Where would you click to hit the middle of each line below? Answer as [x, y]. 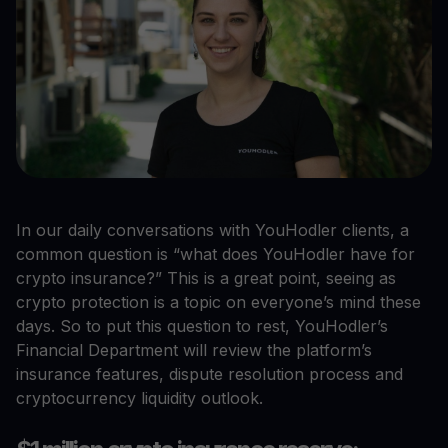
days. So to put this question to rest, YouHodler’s [202, 326]
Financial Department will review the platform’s [194, 350]
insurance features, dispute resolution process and [209, 374]
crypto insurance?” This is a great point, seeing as [206, 278]
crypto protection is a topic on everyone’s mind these [218, 302]
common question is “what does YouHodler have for [215, 254]
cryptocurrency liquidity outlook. [139, 398]
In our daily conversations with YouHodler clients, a [212, 230]
